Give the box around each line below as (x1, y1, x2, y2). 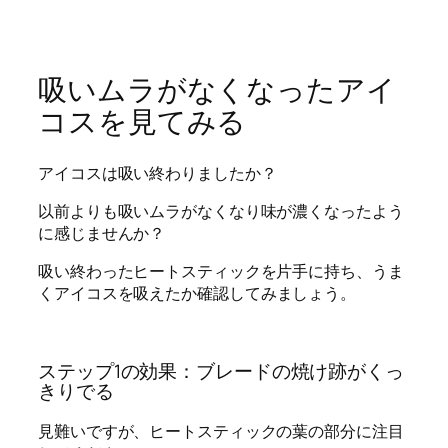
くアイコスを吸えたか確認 (38, 282, 229, 305)
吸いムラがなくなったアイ (38, 70, 396, 110)
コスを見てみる (38, 102, 247, 142)
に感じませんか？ (38, 222, 166, 245)
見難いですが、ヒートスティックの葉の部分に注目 (38, 419, 404, 442)
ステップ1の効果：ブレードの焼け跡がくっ (38, 358, 404, 385)
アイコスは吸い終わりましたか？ (38, 161, 277, 184)
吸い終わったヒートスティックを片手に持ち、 (38, 260, 372, 283)
